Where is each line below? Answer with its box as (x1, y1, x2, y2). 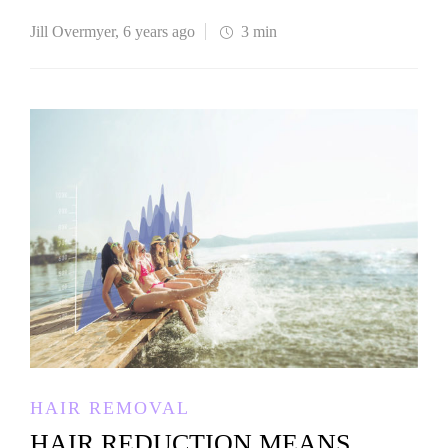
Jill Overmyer (30, 22, 115, 40)
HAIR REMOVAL (30, 397, 190, 418)
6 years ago (123, 22, 195, 40)
